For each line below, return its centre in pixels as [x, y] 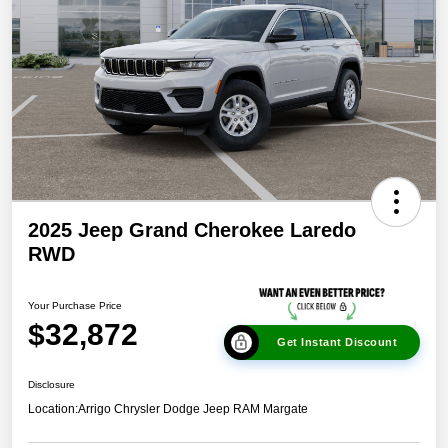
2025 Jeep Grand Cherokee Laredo [192, 230]
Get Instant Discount [337, 342]
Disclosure [51, 385]
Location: [53, 409]
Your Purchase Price [75, 305]
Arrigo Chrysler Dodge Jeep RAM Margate [193, 409]
